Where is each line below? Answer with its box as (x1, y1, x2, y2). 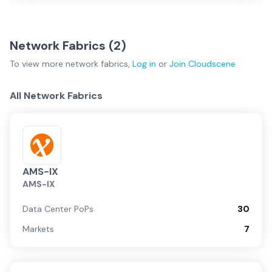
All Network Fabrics (10, 89, 103, 102)
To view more (10, 58, 66, 69)
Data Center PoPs (22, 203, 93, 214)
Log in (132, 58, 156, 69)
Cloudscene (188, 58, 236, 69)
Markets (22, 223, 54, 234)
